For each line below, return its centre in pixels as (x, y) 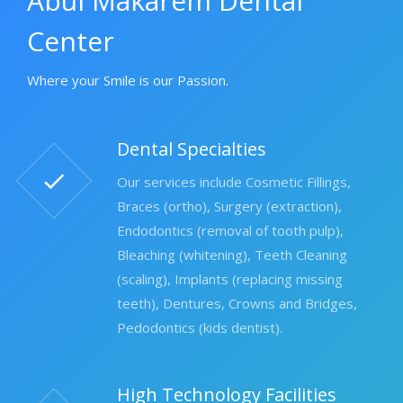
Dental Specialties (192, 148)
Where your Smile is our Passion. (128, 80)
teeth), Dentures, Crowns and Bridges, (237, 303)
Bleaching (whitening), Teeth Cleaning (232, 254)
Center (71, 40)
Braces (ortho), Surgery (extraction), (229, 206)
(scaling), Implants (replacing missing (230, 278)
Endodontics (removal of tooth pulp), (230, 230)
